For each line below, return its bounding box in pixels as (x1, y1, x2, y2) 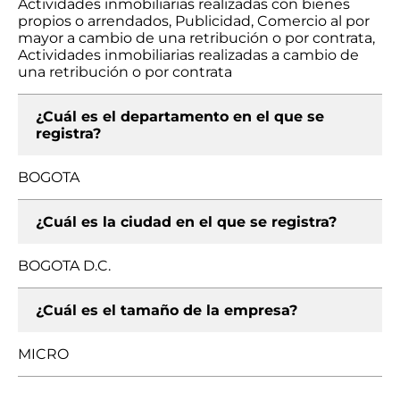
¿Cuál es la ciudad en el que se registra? (36, 213, 337, 230)
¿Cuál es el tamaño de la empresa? (36, 302, 297, 319)
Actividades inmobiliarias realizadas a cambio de (18, 46, 359, 63)
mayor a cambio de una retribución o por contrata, (18, 29, 375, 46)
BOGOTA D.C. (18, 257, 111, 274)
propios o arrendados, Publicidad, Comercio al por (18, 12, 370, 29)
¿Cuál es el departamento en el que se (36, 108, 324, 125)
